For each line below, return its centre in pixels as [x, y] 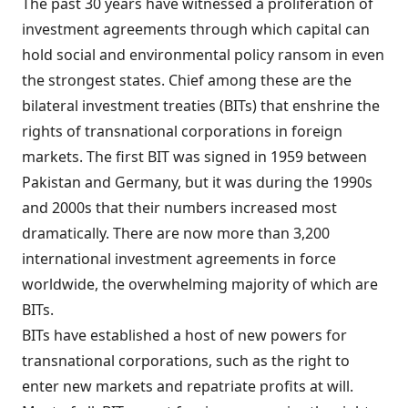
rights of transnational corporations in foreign [182, 131]
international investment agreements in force [179, 259]
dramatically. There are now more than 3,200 [176, 233]
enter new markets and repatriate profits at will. [188, 386]
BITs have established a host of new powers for [184, 335]
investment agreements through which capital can [196, 29]
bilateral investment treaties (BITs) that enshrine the [201, 106]
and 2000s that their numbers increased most [179, 208]
